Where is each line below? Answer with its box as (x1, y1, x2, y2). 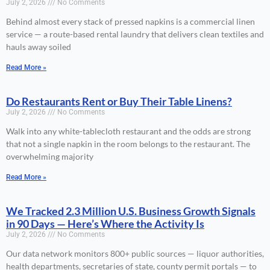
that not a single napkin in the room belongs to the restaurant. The (6, 139, 250, 149)
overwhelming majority (6, 151, 93, 162)
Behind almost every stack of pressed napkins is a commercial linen (6, 16, 255, 27)
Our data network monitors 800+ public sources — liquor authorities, (6, 248, 264, 259)
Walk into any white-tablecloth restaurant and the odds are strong (6, 126, 251, 137)
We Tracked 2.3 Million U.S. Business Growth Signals (6, 204, 256, 218)
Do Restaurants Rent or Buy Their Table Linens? (6, 95, 232, 108)
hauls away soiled (6, 42, 71, 52)
